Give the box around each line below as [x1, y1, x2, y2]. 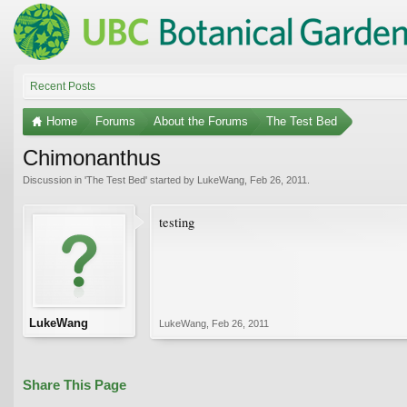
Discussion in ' [23, 174, 86, 185]
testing [159, 213, 194, 231]
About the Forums [154, 114, 248, 128]
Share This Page [23, 377, 126, 392]
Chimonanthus [23, 144, 161, 170]
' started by [145, 174, 197, 185]
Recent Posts [30, 79, 95, 93]
